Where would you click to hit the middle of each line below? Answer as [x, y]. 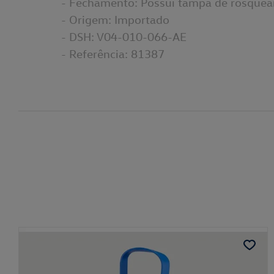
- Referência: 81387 [113, 53]
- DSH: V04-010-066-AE [124, 36]
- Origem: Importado [115, 19]
